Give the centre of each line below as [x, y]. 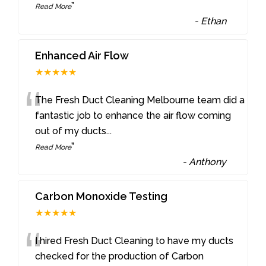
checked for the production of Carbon [120, 256]
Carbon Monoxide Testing [102, 196]
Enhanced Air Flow [82, 56]
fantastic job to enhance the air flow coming [133, 116]
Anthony [208, 162]
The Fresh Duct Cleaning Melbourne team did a [140, 100]
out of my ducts [71, 131]
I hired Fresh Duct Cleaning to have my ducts [134, 240]
